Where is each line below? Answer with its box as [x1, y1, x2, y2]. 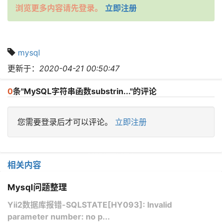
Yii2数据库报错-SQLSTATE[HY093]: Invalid [7, 199, 172, 210]
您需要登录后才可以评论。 [17, 116, 115, 127]
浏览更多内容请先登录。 [15, 2, 103, 13]
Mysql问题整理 [7, 182, 67, 192]
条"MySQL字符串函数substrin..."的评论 [13, 86, 157, 96]
